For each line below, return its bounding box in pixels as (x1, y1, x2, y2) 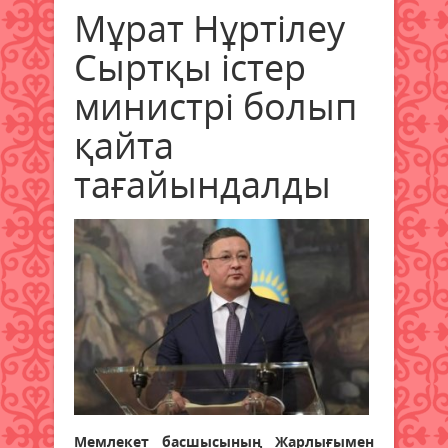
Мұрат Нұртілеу (74, 3, 345, 53)
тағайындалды (74, 159, 331, 209)
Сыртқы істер (74, 42, 306, 92)
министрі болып (74, 81, 357, 131)
